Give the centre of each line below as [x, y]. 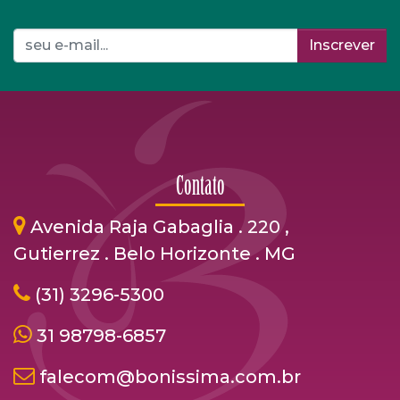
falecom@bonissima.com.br [170, 377]
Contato [200, 188]
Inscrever [342, 45]
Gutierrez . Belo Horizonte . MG [154, 254]
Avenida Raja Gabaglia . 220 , [160, 227]
